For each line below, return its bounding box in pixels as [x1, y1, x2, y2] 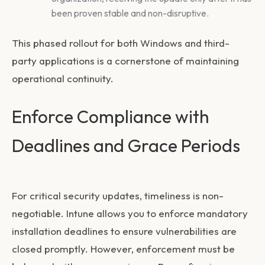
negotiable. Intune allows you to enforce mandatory [12, 207, 248, 220]
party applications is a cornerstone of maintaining [12, 54, 239, 67]
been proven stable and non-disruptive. [51, 7, 209, 19]
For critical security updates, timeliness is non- [12, 189, 224, 202]
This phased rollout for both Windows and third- [12, 37, 230, 50]
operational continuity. [12, 72, 114, 85]
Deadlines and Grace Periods [12, 134, 240, 157]
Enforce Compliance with [12, 105, 209, 128]
